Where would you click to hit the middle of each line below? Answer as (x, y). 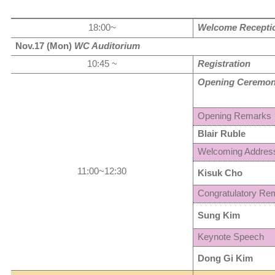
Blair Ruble (222, 134)
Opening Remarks (235, 116)
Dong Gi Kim (226, 258)
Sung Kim (219, 215)
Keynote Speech (231, 237)
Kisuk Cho (220, 173)
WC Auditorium (107, 46)
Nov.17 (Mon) (45, 46)
